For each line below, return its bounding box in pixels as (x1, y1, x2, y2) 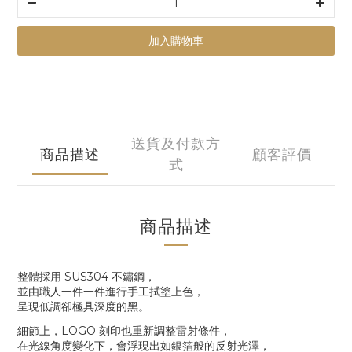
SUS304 (61, 269, 112, 284)
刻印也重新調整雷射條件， (99, 324, 231, 338)
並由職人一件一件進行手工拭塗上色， (17, 284, 204, 299)
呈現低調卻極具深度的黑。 (17, 299, 149, 313)
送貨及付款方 (131, 134, 221, 152)
